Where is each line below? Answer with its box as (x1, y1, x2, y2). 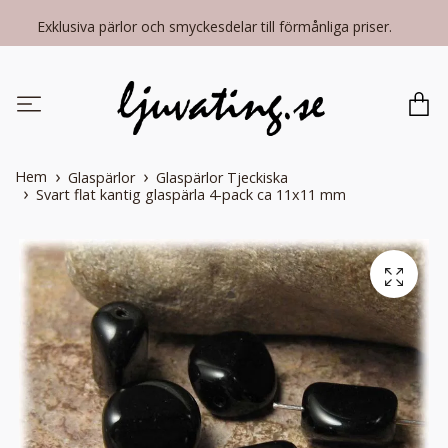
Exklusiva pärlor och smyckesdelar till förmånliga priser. (37, 17, 396, 36)
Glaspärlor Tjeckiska (156, 168, 288, 188)
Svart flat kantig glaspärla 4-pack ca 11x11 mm (36, 185, 346, 205)
